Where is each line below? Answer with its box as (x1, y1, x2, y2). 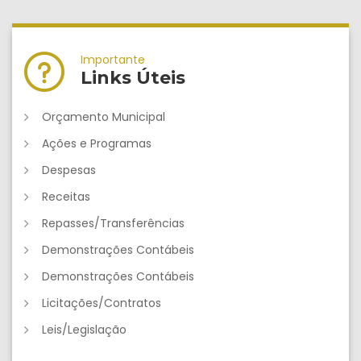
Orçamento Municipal (42, 108, 165, 125)
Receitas (42, 188, 90, 205)
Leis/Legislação (42, 321, 127, 338)
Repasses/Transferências (42, 214, 185, 231)
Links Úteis (81, 66, 185, 89)
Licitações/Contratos (42, 294, 161, 311)
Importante (81, 51, 145, 68)
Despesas (42, 161, 96, 178)
